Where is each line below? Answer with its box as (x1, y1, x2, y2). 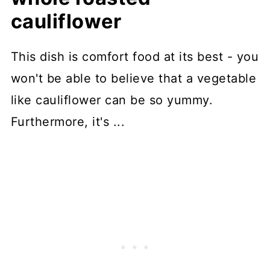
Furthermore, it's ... (10, 115, 125, 130)
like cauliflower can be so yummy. (10, 93, 213, 108)
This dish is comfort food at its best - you (10, 49, 259, 64)
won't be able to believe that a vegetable (10, 71, 257, 86)
